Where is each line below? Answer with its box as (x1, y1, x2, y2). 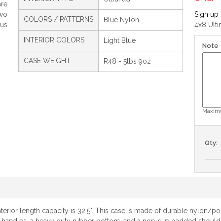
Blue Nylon (103, 16, 139, 24)
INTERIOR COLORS (23, 36, 84, 44)
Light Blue (103, 37, 136, 45)
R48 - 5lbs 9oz (103, 57, 151, 66)
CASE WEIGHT (23, 57, 71, 65)
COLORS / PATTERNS (23, 15, 93, 24)
